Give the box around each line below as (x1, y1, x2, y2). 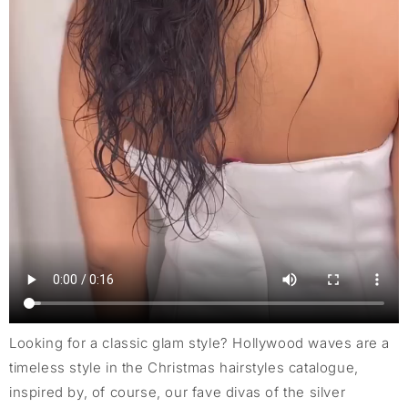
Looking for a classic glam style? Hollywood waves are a (9, 333, 391, 352)
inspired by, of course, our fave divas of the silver (9, 382, 346, 401)
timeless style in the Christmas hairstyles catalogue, (9, 358, 359, 376)
